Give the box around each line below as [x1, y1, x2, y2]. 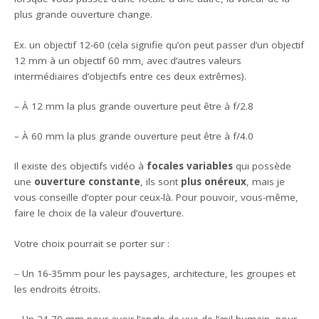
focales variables [147, 159, 234, 173]
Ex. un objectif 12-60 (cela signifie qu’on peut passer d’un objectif [14, 38, 305, 51]
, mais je [246, 175, 286, 189]
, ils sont [140, 175, 182, 189]
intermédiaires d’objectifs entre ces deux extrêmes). [14, 69, 247, 83]
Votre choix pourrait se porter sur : [14, 236, 170, 250]
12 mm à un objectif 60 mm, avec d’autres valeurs [14, 53, 242, 67]
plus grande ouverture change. [14, 8, 153, 21]
